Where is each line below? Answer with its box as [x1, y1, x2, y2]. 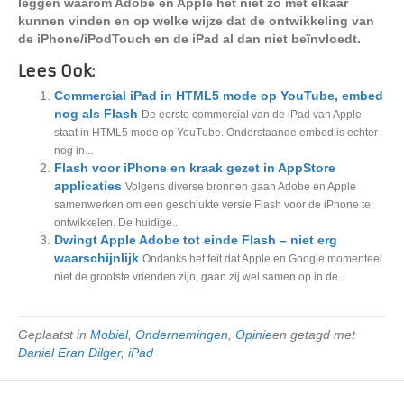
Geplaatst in [18, 327, 90, 342]
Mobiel [90, 327, 128, 342]
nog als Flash [54, 106, 138, 121]
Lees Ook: [18, 61, 95, 81]
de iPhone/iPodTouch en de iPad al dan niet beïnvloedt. [18, 32, 361, 46]
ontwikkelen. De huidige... [54, 216, 180, 229]
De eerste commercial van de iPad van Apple [142, 108, 362, 121]
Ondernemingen [135, 327, 228, 342]
